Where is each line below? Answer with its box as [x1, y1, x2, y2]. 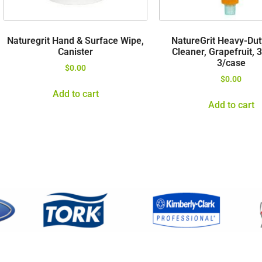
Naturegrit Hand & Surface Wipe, [7, 35, 144, 46]
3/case [216, 57, 246, 68]
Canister [58, 46, 93, 57]
